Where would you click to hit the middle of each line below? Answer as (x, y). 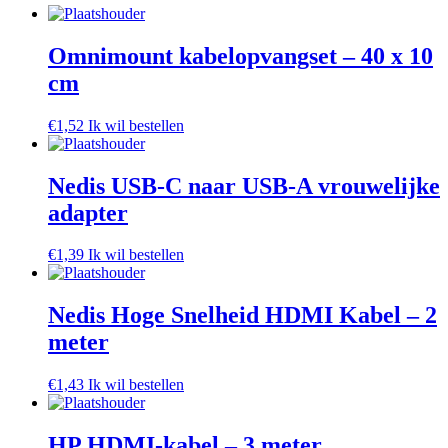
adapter (88, 212)
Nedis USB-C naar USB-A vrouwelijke (244, 185)
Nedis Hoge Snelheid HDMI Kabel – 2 (242, 315)
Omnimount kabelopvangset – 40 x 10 (240, 55)
